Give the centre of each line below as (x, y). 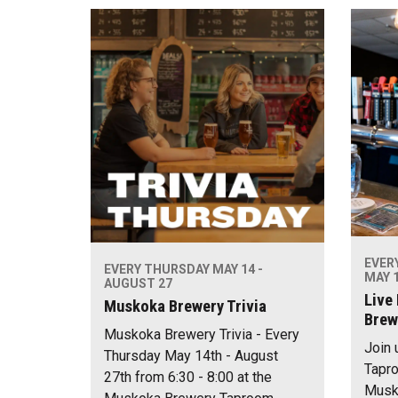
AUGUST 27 (138, 283)
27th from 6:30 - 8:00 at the (188, 378)
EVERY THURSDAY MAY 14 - (183, 269)
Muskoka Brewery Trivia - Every (202, 335)
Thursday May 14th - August (191, 356)
